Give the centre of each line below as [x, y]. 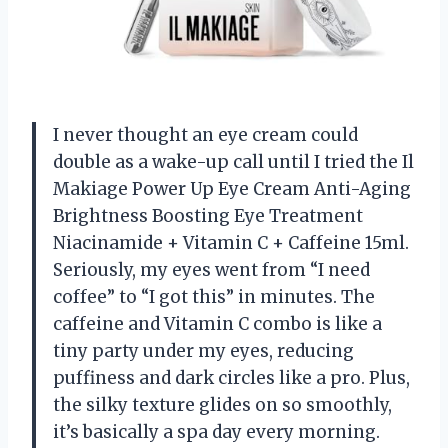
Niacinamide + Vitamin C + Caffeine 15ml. [231, 242]
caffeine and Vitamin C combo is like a [217, 323]
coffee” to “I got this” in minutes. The [214, 296]
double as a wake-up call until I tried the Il [233, 161]
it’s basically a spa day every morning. [216, 431]
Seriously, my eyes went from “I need [211, 269]
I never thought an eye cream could [205, 134]
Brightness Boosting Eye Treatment [208, 215]
